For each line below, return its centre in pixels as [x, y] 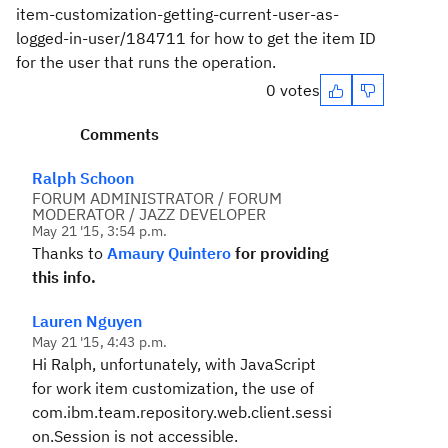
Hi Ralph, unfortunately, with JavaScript [174, 364]
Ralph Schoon [83, 178]
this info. [64, 277]
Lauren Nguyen [87, 321]
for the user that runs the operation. [146, 62]
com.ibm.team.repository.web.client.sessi [182, 412]
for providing [280, 253]
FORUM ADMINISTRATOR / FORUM [157, 198]
